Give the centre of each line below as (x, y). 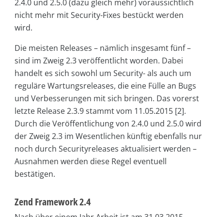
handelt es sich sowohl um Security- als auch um (103, 73)
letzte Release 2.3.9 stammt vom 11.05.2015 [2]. (100, 111)
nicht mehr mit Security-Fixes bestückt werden (99, 15)
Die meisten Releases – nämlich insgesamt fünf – (103, 48)
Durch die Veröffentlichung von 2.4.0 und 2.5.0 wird (108, 124)
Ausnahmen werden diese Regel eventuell (91, 162)
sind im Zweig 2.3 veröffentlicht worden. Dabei (99, 61)
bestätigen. (35, 174)
